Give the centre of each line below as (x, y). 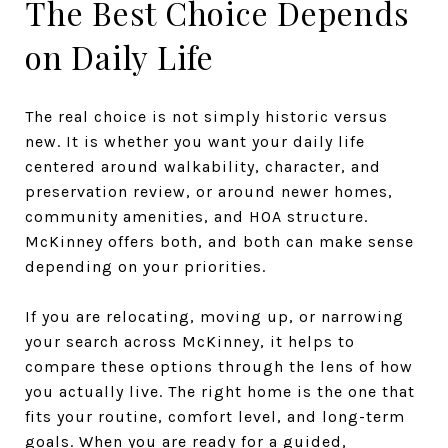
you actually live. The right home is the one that (220, 391)
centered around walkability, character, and (203, 166)
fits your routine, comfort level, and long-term (215, 416)
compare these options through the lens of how (219, 366)
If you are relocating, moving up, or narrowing (214, 316)
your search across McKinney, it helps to (190, 341)
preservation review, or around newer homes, (209, 191)
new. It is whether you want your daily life (195, 141)
